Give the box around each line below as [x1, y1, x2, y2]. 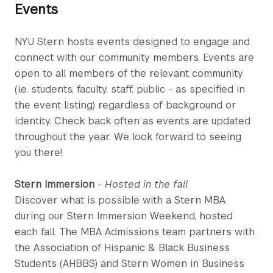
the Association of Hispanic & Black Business [15, 241, 230, 254]
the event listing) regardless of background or [15, 98, 236, 112]
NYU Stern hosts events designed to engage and [15, 35, 250, 48]
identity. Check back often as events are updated [15, 114, 250, 127]
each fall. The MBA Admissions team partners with [15, 225, 255, 238]
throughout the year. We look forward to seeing [15, 130, 241, 143]
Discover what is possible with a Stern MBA [15, 193, 225, 207]
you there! [15, 146, 62, 159]
